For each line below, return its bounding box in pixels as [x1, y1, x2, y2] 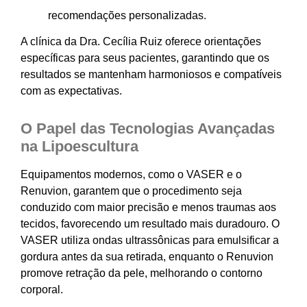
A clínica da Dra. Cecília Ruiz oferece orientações [21, 35, 261, 47]
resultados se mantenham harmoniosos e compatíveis [21, 68, 282, 80]
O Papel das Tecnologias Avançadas [21, 119, 275, 137]
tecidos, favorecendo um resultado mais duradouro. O [21, 217, 280, 230]
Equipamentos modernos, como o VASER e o [21, 168, 242, 180]
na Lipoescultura [21, 137, 138, 155]
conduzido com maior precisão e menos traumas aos [21, 201, 276, 213]
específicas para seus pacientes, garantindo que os [21, 51, 269, 64]
